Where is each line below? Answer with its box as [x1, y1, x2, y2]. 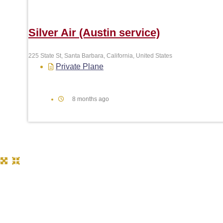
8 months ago [72, 96, 109, 103]
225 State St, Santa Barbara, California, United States [28, 52, 172, 60]
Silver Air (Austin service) [28, 26, 160, 39]
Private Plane [56, 62, 104, 71]
